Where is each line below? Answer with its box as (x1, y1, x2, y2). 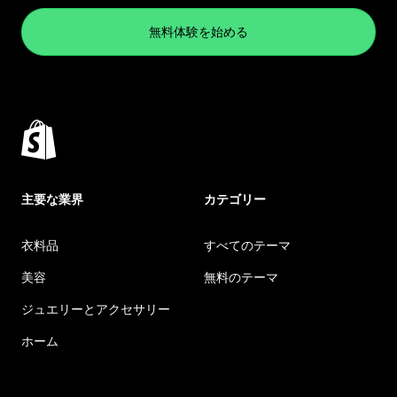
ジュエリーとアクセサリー (21, 300, 170, 316)
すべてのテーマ (204, 237, 291, 253)
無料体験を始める (149, 23, 248, 39)
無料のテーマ (204, 269, 278, 284)
